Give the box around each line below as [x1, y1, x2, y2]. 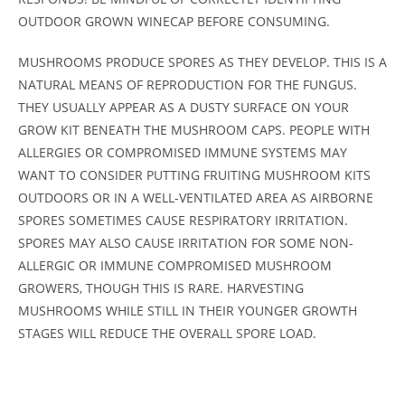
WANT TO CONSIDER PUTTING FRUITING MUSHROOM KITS [18, 166, 371, 184]
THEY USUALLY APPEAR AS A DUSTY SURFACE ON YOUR [18, 99, 349, 117]
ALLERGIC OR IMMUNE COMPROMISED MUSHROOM [18, 257, 332, 275]
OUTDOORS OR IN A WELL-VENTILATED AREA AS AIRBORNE [18, 189, 373, 207]
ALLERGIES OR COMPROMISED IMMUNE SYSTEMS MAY [18, 144, 347, 162]
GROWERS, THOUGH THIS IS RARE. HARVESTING [18, 279, 304, 297]
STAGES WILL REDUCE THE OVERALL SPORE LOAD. [18, 325, 316, 343]
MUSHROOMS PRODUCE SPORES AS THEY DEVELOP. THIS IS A [18, 53, 387, 71]
